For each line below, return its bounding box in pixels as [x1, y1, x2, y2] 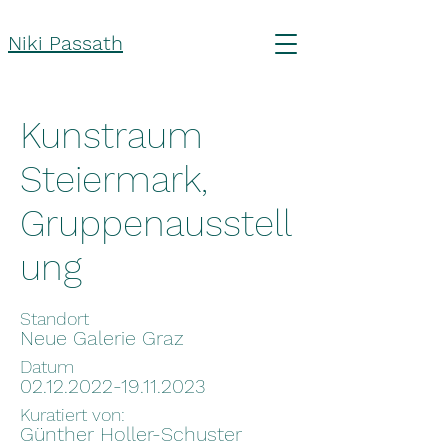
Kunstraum [20, 114, 203, 157]
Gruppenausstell [20, 202, 292, 245]
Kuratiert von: [20, 404, 125, 425]
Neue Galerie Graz [20, 326, 184, 350]
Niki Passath [8, 31, 123, 55]
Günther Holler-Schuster [20, 422, 242, 446]
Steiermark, [20, 158, 208, 201]
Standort [20, 308, 89, 329]
